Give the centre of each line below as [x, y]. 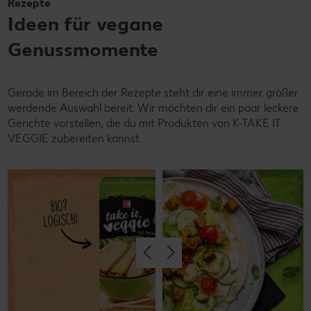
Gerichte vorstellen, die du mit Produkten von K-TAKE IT [144, 123]
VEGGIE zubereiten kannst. [75, 138]
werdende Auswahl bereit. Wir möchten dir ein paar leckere [153, 108]
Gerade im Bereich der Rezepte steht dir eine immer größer [153, 92]
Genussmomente [83, 49]
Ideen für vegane [85, 23]
